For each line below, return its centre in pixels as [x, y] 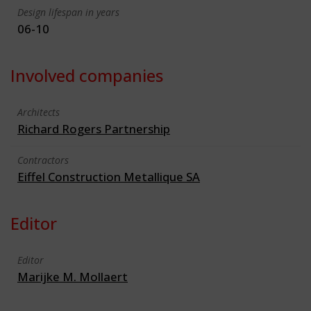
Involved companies [87, 75]
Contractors [43, 160]
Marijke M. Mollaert [73, 276]
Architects [39, 112]
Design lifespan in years [68, 12]
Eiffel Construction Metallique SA [109, 176]
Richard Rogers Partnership [94, 128]
